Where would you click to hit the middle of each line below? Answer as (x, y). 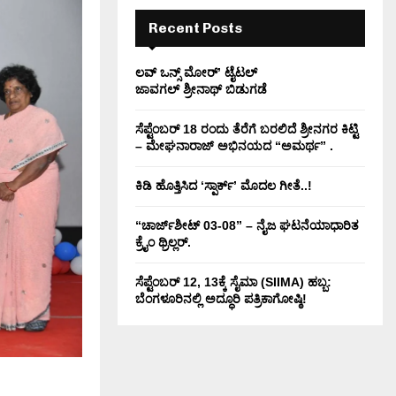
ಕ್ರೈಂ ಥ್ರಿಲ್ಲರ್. (163, 242)
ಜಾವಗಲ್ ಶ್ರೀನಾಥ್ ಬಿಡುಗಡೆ (201, 89)
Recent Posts (195, 28)
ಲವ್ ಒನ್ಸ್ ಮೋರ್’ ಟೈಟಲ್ (196, 72)
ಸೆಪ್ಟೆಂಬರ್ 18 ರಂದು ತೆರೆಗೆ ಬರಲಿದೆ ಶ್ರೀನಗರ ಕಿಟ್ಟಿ (247, 129)
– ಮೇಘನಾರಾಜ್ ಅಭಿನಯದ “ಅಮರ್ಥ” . (234, 146)
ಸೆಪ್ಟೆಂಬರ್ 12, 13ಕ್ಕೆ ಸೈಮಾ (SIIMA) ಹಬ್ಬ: (233, 282)
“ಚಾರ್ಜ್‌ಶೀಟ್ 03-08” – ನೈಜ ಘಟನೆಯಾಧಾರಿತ (247, 225)
